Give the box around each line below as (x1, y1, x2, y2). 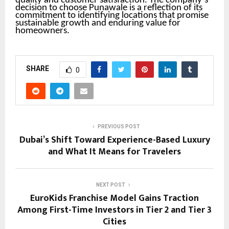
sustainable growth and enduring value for (15, 18, 180, 28)
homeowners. (15, 26, 70, 36)
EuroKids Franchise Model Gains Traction (30, 190, 199, 206)
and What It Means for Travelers (48, 144, 181, 159)
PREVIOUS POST (97, 123, 140, 129)
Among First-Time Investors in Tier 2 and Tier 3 (17, 202, 212, 218)
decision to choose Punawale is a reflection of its (15, 3, 202, 13)
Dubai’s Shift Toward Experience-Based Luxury (19, 132, 210, 148)
